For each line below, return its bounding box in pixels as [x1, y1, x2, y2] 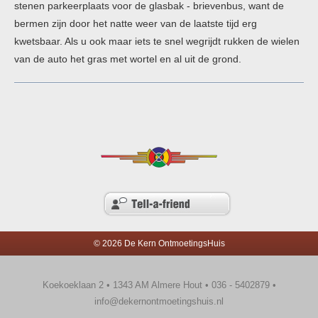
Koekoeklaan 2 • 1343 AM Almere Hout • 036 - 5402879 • [42, 280, 276, 290]
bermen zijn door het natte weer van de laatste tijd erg [14, 18, 257, 29]
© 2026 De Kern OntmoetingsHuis [93, 238, 225, 248]
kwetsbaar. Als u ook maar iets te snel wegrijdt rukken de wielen [14, 35, 300, 47]
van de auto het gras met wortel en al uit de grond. [14, 53, 241, 65]
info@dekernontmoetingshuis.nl [94, 296, 224, 307]
